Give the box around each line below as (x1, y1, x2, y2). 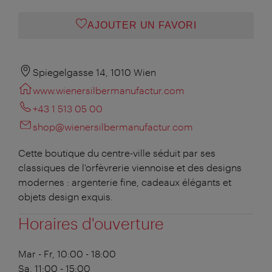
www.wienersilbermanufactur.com (33, 84, 185, 96)
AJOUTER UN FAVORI (87, 19, 197, 30)
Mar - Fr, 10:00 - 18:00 (18, 247, 116, 259)
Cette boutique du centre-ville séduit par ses (18, 146, 216, 158)
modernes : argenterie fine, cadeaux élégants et (18, 175, 231, 188)
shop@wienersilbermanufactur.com (33, 120, 193, 132)
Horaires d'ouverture (18, 213, 164, 233)
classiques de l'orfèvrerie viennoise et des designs (18, 161, 242, 173)
